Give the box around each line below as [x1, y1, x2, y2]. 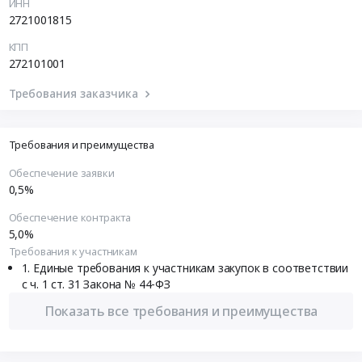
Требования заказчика [8, 85, 141, 101]
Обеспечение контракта [8, 209, 132, 225]
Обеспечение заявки [8, 166, 115, 181]
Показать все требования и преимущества [44, 301, 318, 320]
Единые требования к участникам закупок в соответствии [33, 259, 349, 276]
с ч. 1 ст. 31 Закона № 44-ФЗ [21, 276, 170, 292]
